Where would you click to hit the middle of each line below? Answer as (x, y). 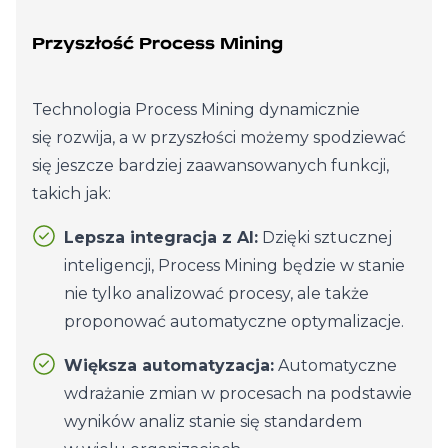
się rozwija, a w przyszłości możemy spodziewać (219, 137)
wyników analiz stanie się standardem (213, 421)
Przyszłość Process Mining (157, 43)
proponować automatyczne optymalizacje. (234, 321)
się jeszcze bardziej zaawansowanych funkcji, (210, 165)
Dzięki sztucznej (325, 237)
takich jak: (71, 193)
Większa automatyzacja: (169, 365)
